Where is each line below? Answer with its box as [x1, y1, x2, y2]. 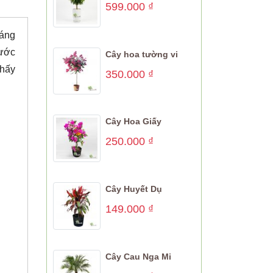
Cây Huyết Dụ [105, 183, 162, 194]
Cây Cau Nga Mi [105, 251, 171, 261]
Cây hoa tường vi [105, 49, 178, 59]
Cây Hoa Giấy [105, 116, 161, 127]
